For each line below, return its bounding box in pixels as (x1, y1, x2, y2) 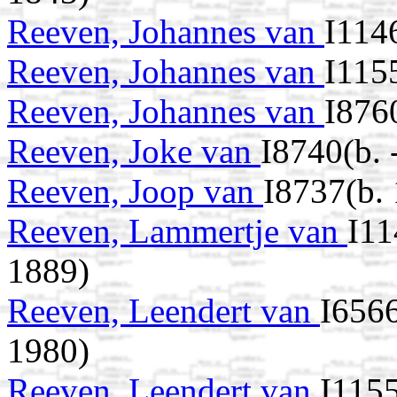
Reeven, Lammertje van (7, 212, 347, 251)
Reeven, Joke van (7, 132, 261, 171)
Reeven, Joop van (7, 172, 263, 211)
